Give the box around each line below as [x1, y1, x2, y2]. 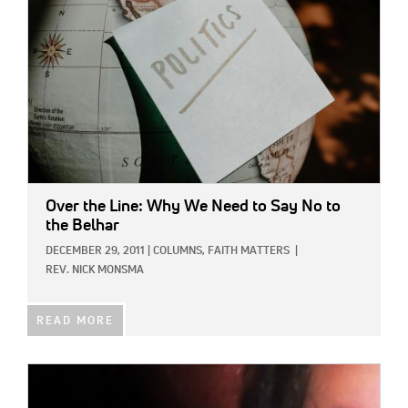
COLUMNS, [153, 246, 205, 258]
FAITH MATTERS [208, 246, 290, 258]
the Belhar [46, 218, 119, 235]
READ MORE [36, 316, 114, 328]
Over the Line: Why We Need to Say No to [46, 199, 341, 216]
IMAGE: [27, 368, 69, 382]
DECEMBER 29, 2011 [46, 246, 145, 258]
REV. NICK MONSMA [46, 265, 144, 277]
